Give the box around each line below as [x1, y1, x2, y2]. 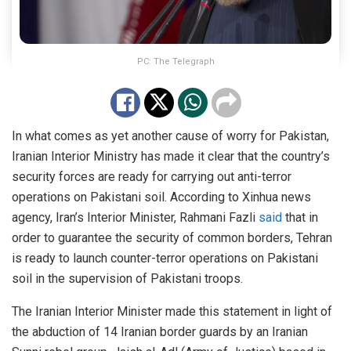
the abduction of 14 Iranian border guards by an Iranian [12, 324, 308, 340]
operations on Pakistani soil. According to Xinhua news [12, 190, 311, 205]
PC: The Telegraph [136, 56, 215, 67]
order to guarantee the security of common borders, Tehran [12, 230, 332, 246]
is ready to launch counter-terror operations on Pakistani [12, 251, 318, 266]
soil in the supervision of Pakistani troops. [12, 271, 243, 287]
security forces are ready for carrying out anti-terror [12, 169, 291, 185]
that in [282, 210, 318, 226]
